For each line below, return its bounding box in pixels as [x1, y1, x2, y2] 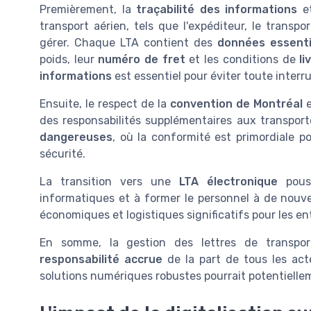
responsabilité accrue [40, 252, 162, 266]
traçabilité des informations [136, 2, 297, 16]
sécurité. [40, 146, 85, 160]
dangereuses [40, 130, 112, 144]
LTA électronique [179, 174, 278, 188]
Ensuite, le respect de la [40, 96, 170, 110]
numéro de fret [98, 52, 185, 66]
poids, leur [40, 52, 99, 66]
